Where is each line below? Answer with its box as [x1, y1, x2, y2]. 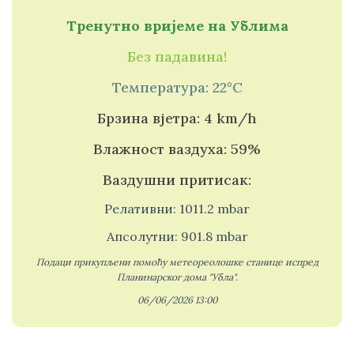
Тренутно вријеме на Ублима [66, 17, 288, 35]
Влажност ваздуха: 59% [93, 140, 261, 158]
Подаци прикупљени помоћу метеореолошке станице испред [36, 256, 318, 268]
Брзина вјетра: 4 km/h [97, 109, 257, 127]
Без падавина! [127, 47, 227, 66]
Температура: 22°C [111, 78, 243, 96]
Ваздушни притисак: [103, 171, 251, 189]
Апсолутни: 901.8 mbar [106, 228, 248, 244]
